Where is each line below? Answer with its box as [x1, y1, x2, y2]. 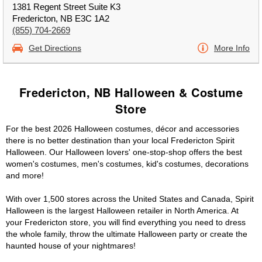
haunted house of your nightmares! [6, 241, 136, 250]
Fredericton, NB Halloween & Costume [19, 84, 243, 101]
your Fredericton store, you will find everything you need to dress [6, 218, 246, 227]
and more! [6, 171, 44, 180]
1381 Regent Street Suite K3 [12, 2, 120, 12]
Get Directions [29, 43, 81, 53]
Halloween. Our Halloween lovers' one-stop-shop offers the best [6, 147, 242, 157]
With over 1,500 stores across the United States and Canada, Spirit [6, 194, 254, 204]
